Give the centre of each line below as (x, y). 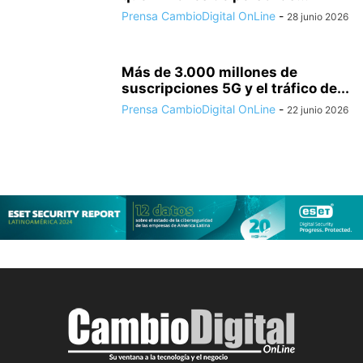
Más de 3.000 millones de (209, 72)
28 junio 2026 (318, 16)
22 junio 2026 (318, 109)
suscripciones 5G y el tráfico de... (235, 88)
